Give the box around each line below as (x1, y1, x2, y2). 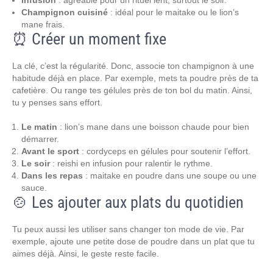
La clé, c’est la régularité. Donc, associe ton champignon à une (12, 61, 254, 71)
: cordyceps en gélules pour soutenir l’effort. (79, 146, 250, 156)
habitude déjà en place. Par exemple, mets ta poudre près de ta (12, 73, 258, 83)
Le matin (21, 122, 57, 132)
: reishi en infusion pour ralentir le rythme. (50, 158, 213, 168)
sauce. (21, 183, 47, 193)
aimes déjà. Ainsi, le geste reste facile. (12, 249, 159, 258)
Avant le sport (21, 146, 79, 156)
